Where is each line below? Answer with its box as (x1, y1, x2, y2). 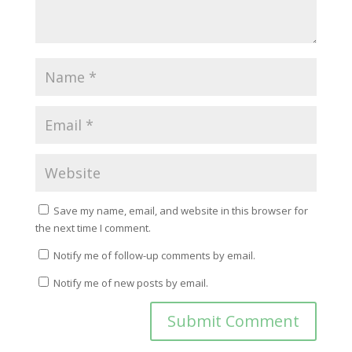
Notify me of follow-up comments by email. (53, 248, 255, 263)
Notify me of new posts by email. (53, 276, 208, 291)
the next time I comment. (35, 221, 151, 236)
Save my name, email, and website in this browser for (53, 203, 308, 218)
